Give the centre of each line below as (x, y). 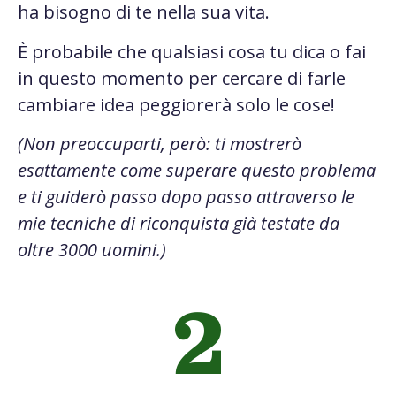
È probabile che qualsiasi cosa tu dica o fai (192, 51)
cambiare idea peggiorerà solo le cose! (181, 104)
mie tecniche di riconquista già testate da (179, 223)
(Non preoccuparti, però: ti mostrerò (160, 143)
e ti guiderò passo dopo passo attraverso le (186, 196)
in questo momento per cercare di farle (182, 78)
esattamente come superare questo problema (197, 170)
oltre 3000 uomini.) (92, 249)
